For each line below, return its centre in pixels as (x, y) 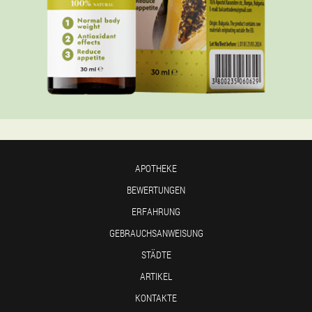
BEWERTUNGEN (156, 190)
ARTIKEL (156, 276)
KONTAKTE (156, 298)
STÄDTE (156, 255)
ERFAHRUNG (156, 211)
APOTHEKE (156, 168)
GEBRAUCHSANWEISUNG (156, 233)
